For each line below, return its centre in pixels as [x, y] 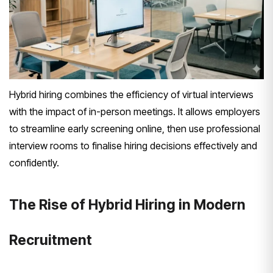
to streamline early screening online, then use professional [135, 128]
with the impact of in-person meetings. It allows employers [135, 111]
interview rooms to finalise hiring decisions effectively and [133, 145]
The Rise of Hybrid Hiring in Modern [127, 204]
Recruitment [51, 240]
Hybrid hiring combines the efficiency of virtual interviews [131, 94]
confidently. [34, 162]
